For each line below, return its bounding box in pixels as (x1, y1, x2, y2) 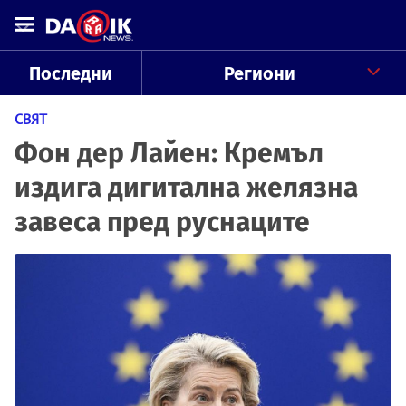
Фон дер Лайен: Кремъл (14, 137, 324, 169)
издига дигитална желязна (14, 171, 358, 204)
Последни (28, 63, 112, 84)
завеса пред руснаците (14, 206, 310, 238)
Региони (223, 63, 295, 84)
